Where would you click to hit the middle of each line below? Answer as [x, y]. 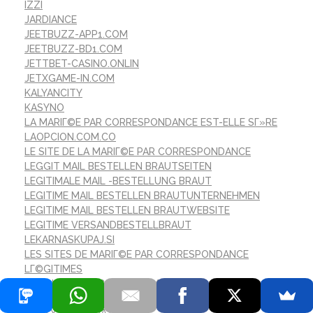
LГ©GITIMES [53, 269]
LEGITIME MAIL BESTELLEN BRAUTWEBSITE [127, 211]
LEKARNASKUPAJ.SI [70, 240]
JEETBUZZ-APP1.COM [76, 35]
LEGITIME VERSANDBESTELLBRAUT [108, 225]
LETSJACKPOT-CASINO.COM [92, 284]
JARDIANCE [51, 20]
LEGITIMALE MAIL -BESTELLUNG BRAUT [118, 181]
